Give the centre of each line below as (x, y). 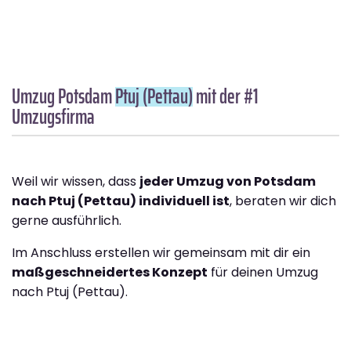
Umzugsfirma (53, 117)
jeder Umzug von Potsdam (228, 182)
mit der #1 (226, 96)
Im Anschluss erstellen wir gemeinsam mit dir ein (161, 253)
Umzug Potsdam (63, 96)
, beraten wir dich (283, 201)
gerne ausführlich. (67, 221)
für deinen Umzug (263, 273)
